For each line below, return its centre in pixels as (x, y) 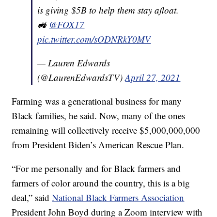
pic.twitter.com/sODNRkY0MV (94, 39)
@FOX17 (67, 25)
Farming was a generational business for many (97, 101)
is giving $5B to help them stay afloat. (108, 10)
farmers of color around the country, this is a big (101, 183)
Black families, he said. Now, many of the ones (99, 116)
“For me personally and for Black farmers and (96, 169)
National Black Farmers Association (118, 198)
